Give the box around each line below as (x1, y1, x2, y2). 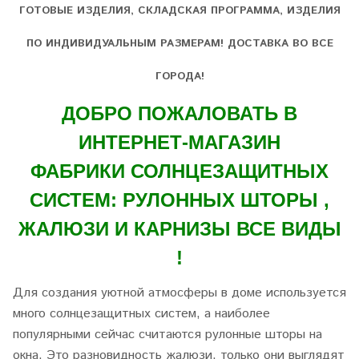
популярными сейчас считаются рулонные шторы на (13, 325, 322, 344)
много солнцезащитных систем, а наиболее (13, 305, 270, 323)
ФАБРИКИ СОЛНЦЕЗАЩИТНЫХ (30, 160, 329, 182)
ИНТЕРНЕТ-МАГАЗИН (79, 131, 280, 153)
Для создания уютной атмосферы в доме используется (13, 284, 346, 302)
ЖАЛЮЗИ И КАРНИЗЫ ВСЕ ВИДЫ (18, 218, 341, 240)
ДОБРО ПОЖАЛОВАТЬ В (62, 103, 297, 124)
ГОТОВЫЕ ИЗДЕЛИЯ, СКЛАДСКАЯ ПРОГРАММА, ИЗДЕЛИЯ (18, 3, 341, 18)
